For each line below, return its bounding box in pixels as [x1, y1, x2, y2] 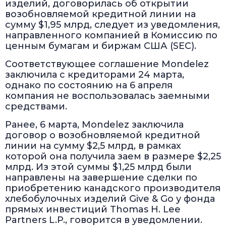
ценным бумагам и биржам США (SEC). [5, 40, 196, 52]
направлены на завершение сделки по [5, 172, 197, 184]
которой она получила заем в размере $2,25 [5, 151, 221, 162]
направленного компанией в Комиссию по [5, 30, 217, 41]
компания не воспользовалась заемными [5, 90, 210, 102]
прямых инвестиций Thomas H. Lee [5, 204, 181, 215]
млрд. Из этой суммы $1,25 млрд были [5, 161, 192, 173]
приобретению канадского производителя [5, 183, 220, 194]
